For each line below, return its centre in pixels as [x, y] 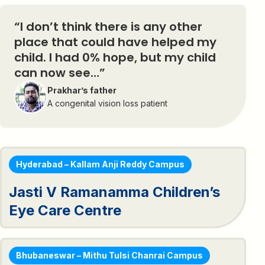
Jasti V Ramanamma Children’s [114, 192]
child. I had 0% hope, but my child [115, 57]
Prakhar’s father [82, 90]
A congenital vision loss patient [107, 103]
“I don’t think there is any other [108, 26]
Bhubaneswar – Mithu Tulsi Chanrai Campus [109, 255]
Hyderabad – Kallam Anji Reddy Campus [100, 164]
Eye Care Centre [65, 210]
